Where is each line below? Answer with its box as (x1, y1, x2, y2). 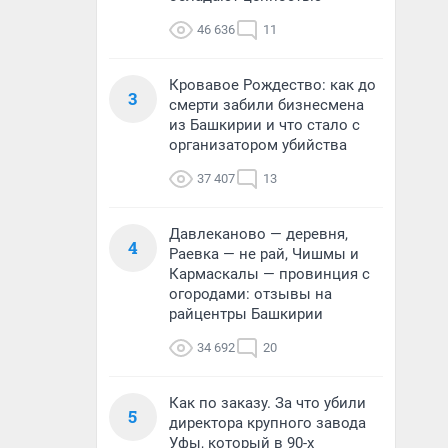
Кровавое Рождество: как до (169, 76, 376, 94)
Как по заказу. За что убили (169, 394, 366, 412)
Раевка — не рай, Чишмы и (169, 245, 359, 263)
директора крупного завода (169, 414, 366, 432)
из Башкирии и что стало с (169, 116, 360, 134)
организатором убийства (169, 136, 347, 154)
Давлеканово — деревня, (169, 225, 348, 243)
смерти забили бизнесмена (169, 96, 364, 114)
